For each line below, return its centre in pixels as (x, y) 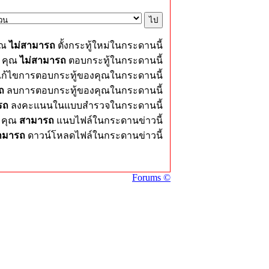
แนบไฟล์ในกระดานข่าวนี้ (110, 120)
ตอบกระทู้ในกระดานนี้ (114, 60)
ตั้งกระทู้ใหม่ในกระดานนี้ (109, 45)
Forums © (151, 177)
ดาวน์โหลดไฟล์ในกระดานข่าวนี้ (95, 135)
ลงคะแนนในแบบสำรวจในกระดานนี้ (86, 105)
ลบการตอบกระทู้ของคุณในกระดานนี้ (83, 90)
